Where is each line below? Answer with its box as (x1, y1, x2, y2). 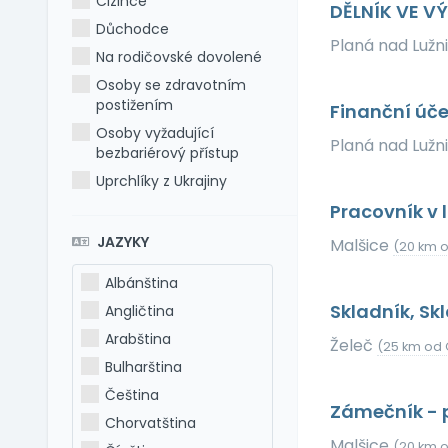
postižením (96, 95, 174, 115)
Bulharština (105, 357, 183, 377)
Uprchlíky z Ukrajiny (96, 171, 228, 191)
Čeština (105, 385, 160, 405)
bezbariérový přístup (96, 143, 240, 163)
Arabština (105, 329, 172, 349)
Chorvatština (105, 413, 197, 433)
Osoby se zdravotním (96, 75, 247, 95)
